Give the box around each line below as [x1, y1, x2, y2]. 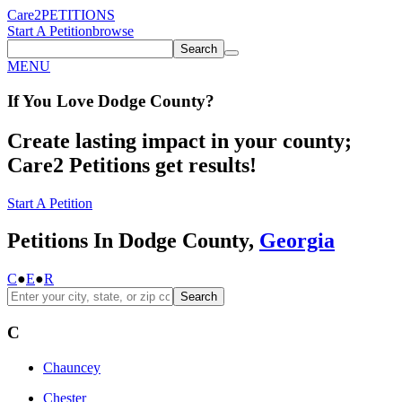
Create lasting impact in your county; [7, 128, 352, 153]
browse [92, 23, 134, 39]
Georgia [259, 229, 335, 253]
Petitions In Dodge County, [7, 229, 259, 253]
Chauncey [43, 359, 100, 375]
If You [7, 91, 52, 110]
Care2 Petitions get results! [7, 153, 257, 177]
